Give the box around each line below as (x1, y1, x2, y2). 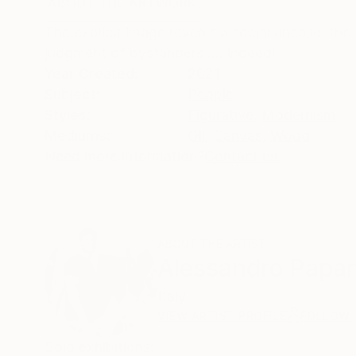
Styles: (44, 106, 91, 124)
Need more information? (44, 148, 204, 165)
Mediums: (44, 127, 110, 145)
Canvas (213, 127, 262, 145)
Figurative (188, 106, 253, 124)
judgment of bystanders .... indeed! (44, 44, 276, 62)
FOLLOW (300, 309, 350, 323)
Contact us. (204, 148, 281, 165)
